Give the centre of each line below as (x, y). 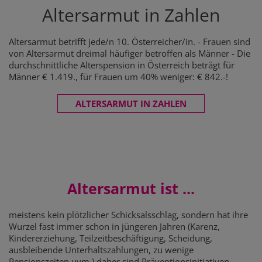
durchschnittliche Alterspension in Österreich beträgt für (122, 65)
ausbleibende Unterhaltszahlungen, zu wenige (101, 250)
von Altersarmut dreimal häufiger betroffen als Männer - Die (130, 53)
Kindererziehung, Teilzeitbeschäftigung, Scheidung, (111, 238)
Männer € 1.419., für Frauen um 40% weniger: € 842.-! (118, 77)
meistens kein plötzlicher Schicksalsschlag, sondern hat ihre (128, 215)
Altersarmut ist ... (131, 188)
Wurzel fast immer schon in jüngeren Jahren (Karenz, (114, 226)
